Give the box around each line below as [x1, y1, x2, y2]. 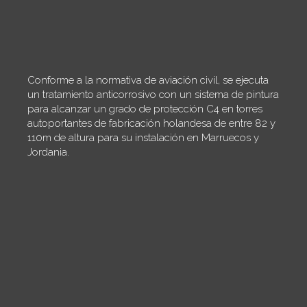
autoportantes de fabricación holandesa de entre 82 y [27, 116, 276, 130]
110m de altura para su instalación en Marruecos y [27, 131, 260, 144]
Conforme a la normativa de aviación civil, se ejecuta [27, 73, 269, 86]
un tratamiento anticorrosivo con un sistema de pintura [27, 88, 280, 101]
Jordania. [27, 145, 70, 158]
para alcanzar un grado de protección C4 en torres [27, 102, 263, 115]
